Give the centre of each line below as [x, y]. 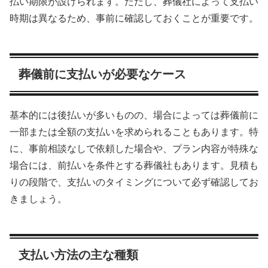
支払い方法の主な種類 [78, 255]
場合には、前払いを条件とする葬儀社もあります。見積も [134, 166]
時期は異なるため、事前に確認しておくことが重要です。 [134, 18]
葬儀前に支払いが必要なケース [102, 74]
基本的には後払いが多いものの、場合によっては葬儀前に [134, 115]
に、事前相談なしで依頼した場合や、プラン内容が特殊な [134, 149]
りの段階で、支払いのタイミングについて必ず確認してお [134, 182]
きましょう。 [38, 199]
